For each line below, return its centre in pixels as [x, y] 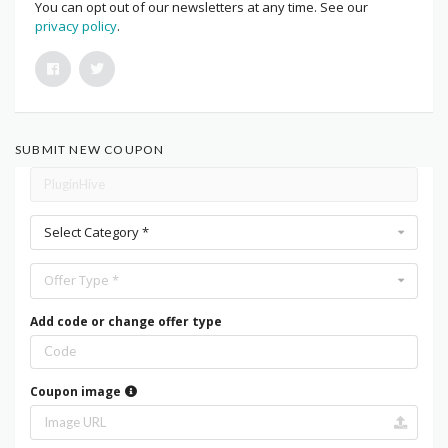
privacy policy [76, 26]
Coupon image [77, 392]
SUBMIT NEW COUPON [90, 150]
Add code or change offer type [126, 321]
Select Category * [96, 231]
